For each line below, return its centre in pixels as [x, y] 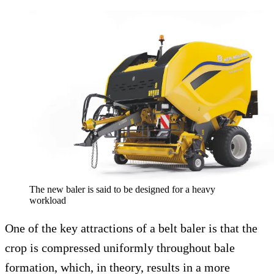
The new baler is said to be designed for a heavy [122, 190]
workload [48, 201]
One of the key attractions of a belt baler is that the [131, 228]
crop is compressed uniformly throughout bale [120, 248]
